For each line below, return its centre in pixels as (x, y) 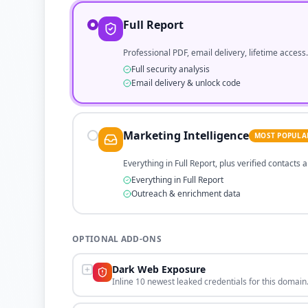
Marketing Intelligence (186, 135)
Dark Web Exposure (159, 269)
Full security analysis (170, 69)
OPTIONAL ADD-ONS (117, 239)
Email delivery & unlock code (186, 83)
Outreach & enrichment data (186, 194)
